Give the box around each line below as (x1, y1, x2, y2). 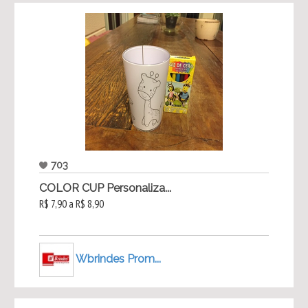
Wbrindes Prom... (75, 252, 161, 265)
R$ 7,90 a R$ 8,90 (38, 197, 104, 211)
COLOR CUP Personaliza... (38, 181, 171, 195)
